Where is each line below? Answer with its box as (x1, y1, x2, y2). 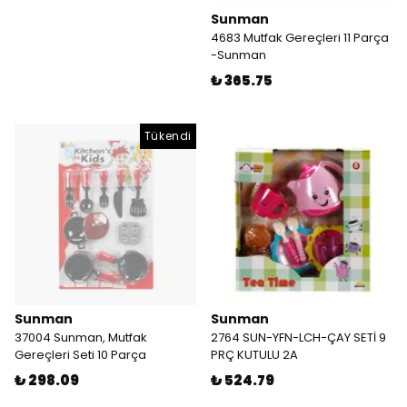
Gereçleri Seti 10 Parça (15, 346, 146, 363)
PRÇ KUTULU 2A (211, 346, 298, 363)
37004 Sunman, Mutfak (15, 329, 147, 346)
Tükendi (144, 128, 192, 144)
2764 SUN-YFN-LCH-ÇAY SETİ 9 (211, 329, 386, 346)
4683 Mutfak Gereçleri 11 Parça (211, 29, 389, 46)
